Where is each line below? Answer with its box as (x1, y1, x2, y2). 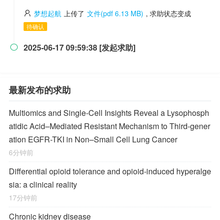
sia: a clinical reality (9, 179, 77, 190)
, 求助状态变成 (146, 8, 191, 18)
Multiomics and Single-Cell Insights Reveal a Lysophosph (9, 107, 209, 118)
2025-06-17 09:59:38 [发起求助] (24, 42, 136, 53)
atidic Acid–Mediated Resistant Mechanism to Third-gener (9, 120, 210, 132)
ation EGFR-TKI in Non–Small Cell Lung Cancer (9, 134, 177, 145)
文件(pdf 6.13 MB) (87, 8, 143, 18)
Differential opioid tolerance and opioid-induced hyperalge (9, 165, 211, 177)
